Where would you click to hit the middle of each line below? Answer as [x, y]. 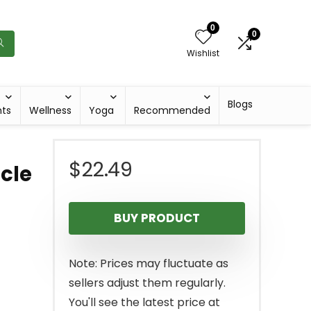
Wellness [51, 111]
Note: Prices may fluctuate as [149, 264]
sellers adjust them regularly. [147, 283]
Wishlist [203, 53]
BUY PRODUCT [157, 218]
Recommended [173, 111]
